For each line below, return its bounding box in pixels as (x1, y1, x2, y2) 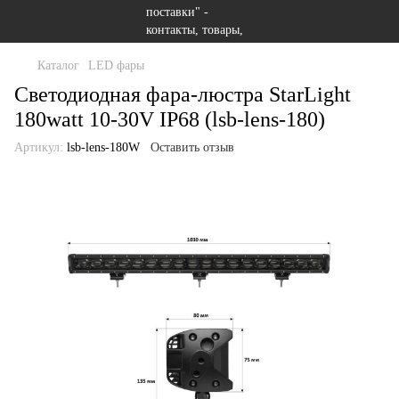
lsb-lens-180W (63, 141, 140, 154)
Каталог (37, 59, 79, 72)
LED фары (88, 59, 144, 72)
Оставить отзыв (151, 141, 234, 154)
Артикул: (14, 141, 63, 154)
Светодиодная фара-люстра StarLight (14, 83, 351, 106)
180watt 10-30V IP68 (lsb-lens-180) (14, 108, 325, 131)
